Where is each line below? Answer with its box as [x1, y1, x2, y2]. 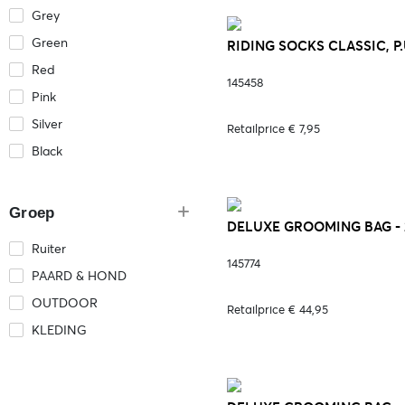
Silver [32, 116, 62, 132]
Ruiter [32, 240, 66, 257]
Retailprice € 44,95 [227, 303, 328, 316]
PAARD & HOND [32, 268, 127, 284]
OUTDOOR [32, 295, 98, 311]
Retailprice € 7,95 [227, 122, 320, 136]
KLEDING [32, 322, 87, 338]
